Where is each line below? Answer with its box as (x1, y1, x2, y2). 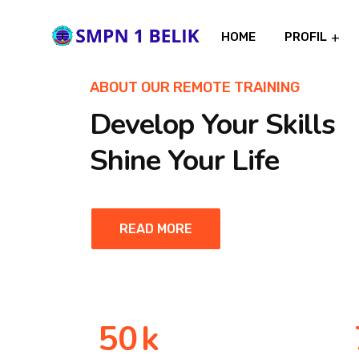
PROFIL (284, 30, 327, 44)
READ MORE (119, 221, 192, 237)
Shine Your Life (90, 141, 279, 181)
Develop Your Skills (90, 105, 335, 145)
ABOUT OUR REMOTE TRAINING (90, 79, 300, 97)
